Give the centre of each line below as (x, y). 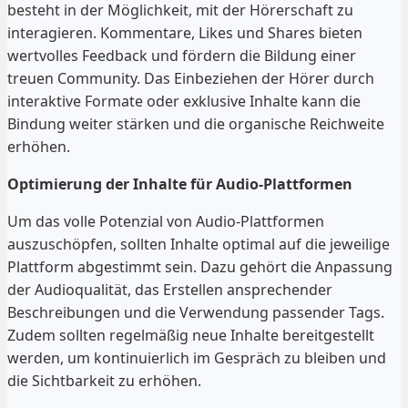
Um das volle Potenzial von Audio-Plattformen (166, 221)
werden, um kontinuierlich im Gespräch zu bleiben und (197, 357)
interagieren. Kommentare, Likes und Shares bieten (185, 32)
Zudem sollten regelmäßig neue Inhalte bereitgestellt (191, 335)
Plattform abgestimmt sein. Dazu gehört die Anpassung (200, 266)
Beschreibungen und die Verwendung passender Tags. (196, 312)
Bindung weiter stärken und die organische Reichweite (196, 123)
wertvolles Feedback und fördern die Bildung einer (182, 55)
